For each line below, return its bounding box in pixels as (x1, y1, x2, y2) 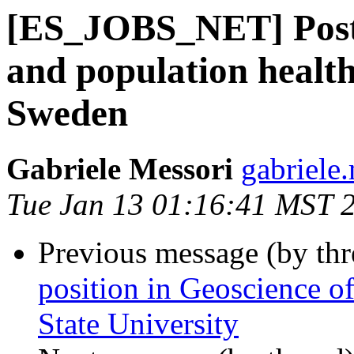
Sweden (6, 92, 128, 134)
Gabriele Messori (6, 152, 233, 186)
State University (38, 307, 239, 341)
